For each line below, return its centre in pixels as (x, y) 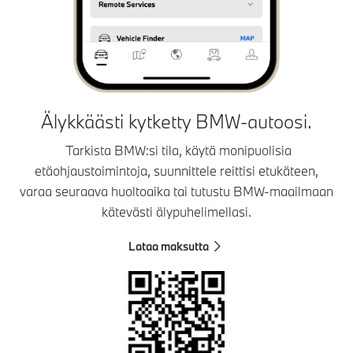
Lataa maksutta (169, 246)
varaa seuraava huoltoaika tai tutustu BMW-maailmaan (176, 191)
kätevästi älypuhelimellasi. (176, 211)
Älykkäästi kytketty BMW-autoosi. (176, 121)
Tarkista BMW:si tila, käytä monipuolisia (176, 150)
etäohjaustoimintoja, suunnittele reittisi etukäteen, (176, 170)
